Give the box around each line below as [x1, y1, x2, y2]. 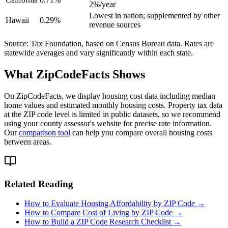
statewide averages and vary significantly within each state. [4, 48, 193, 58]
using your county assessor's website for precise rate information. [4, 119, 212, 128]
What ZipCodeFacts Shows [4, 68, 145, 81]
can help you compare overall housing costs [70, 128, 212, 137]
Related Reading [4, 178, 73, 189]
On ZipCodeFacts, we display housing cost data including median [4, 91, 215, 100]
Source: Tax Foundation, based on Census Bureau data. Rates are [4, 39, 214, 48]
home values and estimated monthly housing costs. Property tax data [4, 100, 222, 109]
